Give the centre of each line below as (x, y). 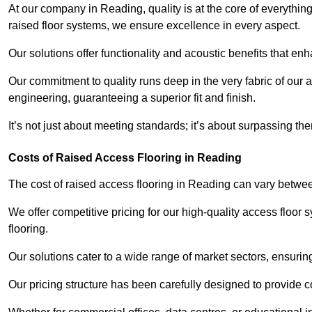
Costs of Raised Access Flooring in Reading (125, 158)
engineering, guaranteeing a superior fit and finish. (133, 98)
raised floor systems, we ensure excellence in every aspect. (156, 26)
